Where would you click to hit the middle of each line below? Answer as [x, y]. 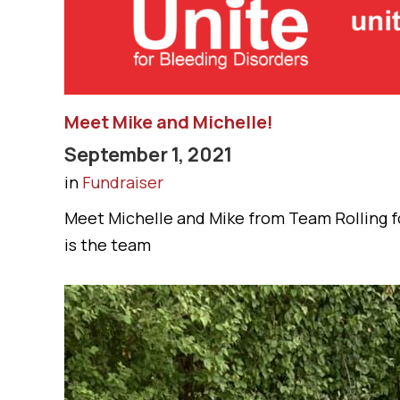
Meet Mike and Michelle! [169, 122]
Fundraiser [123, 182]
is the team [108, 245]
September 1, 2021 [148, 154]
